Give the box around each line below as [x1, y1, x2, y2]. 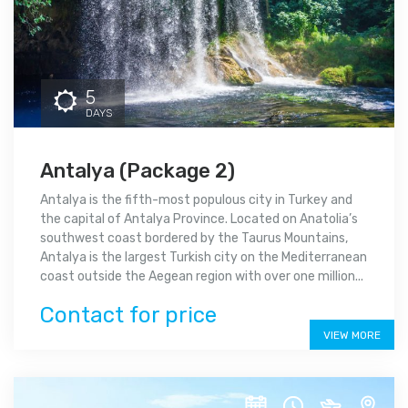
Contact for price [40, 301, 217, 328]
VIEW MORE [323, 328, 381, 342]
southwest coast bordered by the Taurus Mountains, [40, 229, 348, 246]
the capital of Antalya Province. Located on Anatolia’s [40, 210, 358, 227]
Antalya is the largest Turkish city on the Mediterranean [40, 249, 367, 265]
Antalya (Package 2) [40, 158, 235, 183]
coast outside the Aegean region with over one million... [40, 268, 363, 284]
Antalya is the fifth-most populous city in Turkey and [40, 191, 352, 208]
